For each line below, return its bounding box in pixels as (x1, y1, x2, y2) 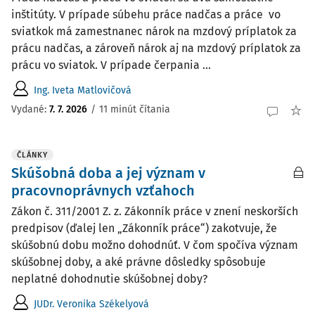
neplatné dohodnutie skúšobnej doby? (11, 272, 207, 285)
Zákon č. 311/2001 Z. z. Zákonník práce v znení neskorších (11, 205, 298, 218)
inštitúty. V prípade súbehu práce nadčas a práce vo (11, 8, 281, 21)
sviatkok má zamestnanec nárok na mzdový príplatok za (11, 25, 297, 38)
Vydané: (11, 103, 49, 115)
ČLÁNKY (17, 150, 48, 160)
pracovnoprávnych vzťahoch (11, 182, 195, 199)
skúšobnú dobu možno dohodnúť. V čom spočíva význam (11, 238, 298, 252)
